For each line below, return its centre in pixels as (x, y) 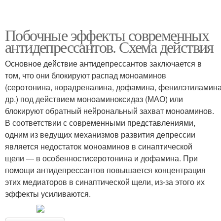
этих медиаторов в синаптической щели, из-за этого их (105, 182)
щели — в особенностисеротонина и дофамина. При (101, 158)
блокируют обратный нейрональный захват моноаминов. (110, 110)
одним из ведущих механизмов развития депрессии (100, 134)
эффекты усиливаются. (48, 193)
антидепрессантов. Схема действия (109, 46)
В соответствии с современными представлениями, (100, 122)
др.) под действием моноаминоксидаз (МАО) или (94, 99)
